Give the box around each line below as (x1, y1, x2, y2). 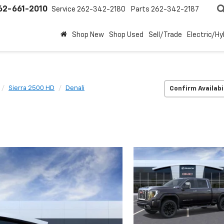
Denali (65, 85, 84, 91)
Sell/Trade (148, 31, 182, 38)
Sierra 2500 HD (8, 85, 54, 91)
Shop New (72, 31, 104, 38)
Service (51, 6, 75, 13)
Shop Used (109, 31, 143, 38)
